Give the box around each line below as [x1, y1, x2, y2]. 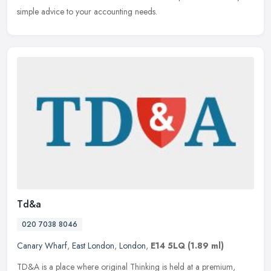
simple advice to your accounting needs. [17, 5, 157, 18]
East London [72, 240, 114, 252]
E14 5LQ [151, 240, 185, 252]
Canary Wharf [17, 240, 67, 252]
